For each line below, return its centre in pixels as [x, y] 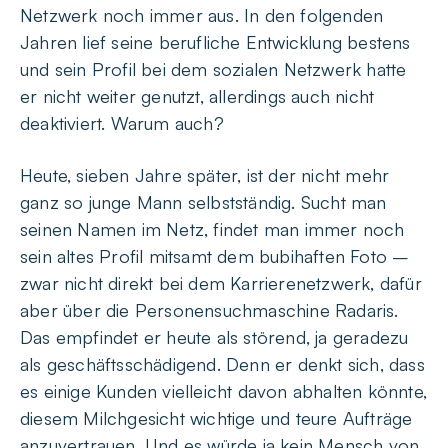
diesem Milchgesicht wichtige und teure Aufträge [216, 418]
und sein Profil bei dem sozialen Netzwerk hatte [213, 69]
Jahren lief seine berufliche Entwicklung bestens [215, 42]
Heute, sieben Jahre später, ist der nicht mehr [205, 175]
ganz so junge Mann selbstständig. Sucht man [203, 202]
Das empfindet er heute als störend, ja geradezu [214, 337]
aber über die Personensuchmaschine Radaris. [209, 310]
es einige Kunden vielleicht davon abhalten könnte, [224, 391]
